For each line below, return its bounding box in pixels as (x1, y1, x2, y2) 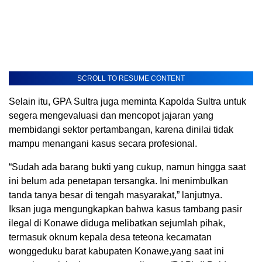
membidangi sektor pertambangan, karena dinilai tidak (9, 125, 233, 135)
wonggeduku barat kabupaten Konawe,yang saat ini (9, 246, 224, 257)
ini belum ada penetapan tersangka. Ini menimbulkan (9, 176, 228, 187)
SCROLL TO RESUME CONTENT (77, 74, 185, 83)
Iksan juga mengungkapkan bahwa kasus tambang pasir (9, 204, 242, 215)
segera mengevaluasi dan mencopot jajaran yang (9, 111, 213, 121)
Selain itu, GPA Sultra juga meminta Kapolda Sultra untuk (9, 96, 246, 107)
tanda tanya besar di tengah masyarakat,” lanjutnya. (9, 190, 222, 201)
